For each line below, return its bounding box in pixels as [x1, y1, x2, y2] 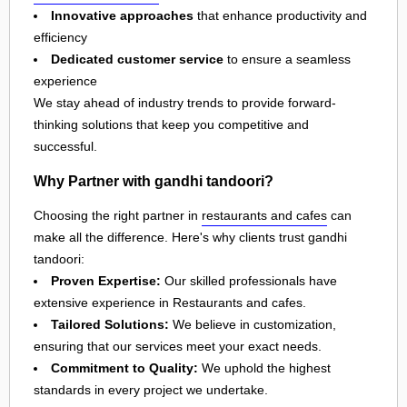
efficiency [34, 30, 87, 45]
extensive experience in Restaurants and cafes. [34, 294, 306, 310]
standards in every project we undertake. [34, 382, 268, 397]
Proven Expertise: [51, 273, 161, 288]
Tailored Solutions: [51, 316, 169, 332]
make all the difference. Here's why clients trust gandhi [34, 229, 347, 244]
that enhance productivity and [194, 8, 367, 24]
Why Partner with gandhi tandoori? [34, 172, 273, 189]
